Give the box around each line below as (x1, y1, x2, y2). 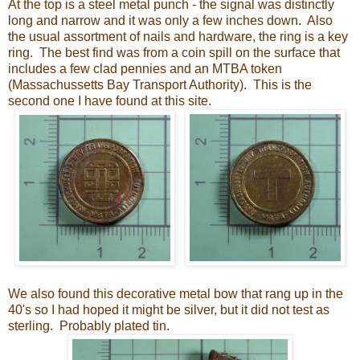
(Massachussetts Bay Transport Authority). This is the (8, 77, 312, 92)
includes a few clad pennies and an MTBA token (8, 61, 282, 76)
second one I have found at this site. (8, 93, 211, 108)
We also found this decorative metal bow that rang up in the (8, 286, 343, 301)
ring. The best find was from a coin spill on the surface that (8, 45, 340, 59)
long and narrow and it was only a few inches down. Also (8, 13, 333, 27)
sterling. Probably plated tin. (8, 318, 170, 333)
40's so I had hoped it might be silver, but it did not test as (8, 302, 329, 317)
